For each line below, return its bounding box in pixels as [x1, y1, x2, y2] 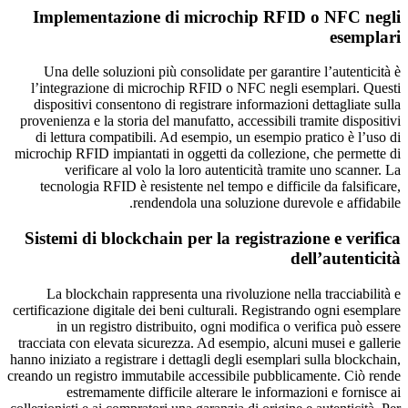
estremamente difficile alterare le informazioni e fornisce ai [66, 383, 401, 400]
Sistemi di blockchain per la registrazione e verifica [25, 229, 401, 249]
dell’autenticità [291, 249, 401, 269]
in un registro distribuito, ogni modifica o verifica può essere [56, 318, 401, 334]
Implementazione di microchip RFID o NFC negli [33, 6, 401, 26]
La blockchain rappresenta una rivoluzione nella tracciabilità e [46, 285, 401, 301]
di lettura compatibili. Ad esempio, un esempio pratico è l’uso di [36, 129, 401, 146]
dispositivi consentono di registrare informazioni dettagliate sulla [34, 97, 401, 113]
